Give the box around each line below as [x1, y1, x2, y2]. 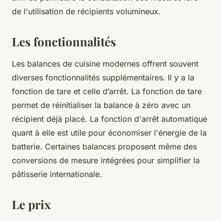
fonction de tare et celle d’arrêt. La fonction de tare [12, 86, 202, 96]
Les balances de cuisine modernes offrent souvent [12, 58, 198, 69]
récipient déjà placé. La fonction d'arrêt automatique [12, 113, 207, 124]
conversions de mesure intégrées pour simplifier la [12, 155, 200, 165]
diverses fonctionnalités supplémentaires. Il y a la [12, 72, 194, 82]
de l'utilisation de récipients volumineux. [12, 6, 161, 16]
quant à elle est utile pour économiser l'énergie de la [12, 127, 207, 138]
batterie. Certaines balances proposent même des [12, 141, 197, 151]
